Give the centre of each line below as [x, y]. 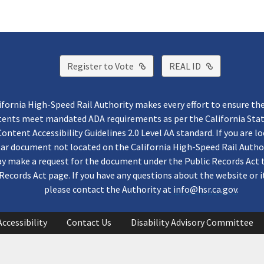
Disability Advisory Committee [192, 222]
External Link [172, 65]
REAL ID [185, 66]
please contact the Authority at [109, 189]
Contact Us [89, 222]
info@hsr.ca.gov [205, 189]
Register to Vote [100, 66]
